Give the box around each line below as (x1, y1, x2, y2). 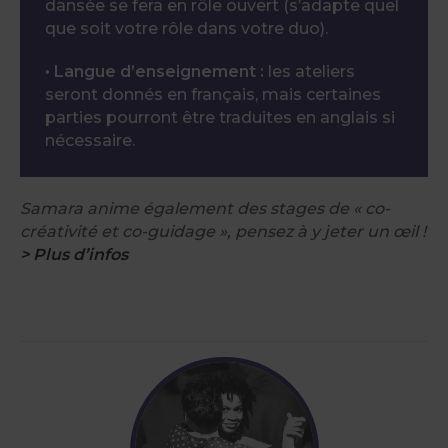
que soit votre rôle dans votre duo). (45, 19, 328, 38)
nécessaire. (45, 131, 135, 150)
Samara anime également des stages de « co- (20, 199, 390, 218)
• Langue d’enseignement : (45, 62, 264, 81)
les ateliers (264, 62, 355, 81)
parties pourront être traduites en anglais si (45, 108, 395, 127)
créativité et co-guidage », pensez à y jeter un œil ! (20, 222, 426, 241)
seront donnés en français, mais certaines (45, 85, 381, 104)
